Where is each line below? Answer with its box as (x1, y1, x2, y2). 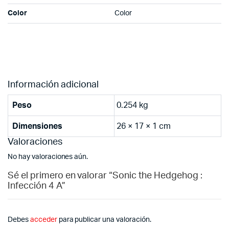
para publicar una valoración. (57, 216, 151, 224)
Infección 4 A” (8, 181, 65, 191)
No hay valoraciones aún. (8, 153, 88, 161)
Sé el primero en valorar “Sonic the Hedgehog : (8, 171, 202, 181)
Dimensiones (12, 122, 62, 131)
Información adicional (8, 80, 99, 90)
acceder (30, 216, 57, 224)
